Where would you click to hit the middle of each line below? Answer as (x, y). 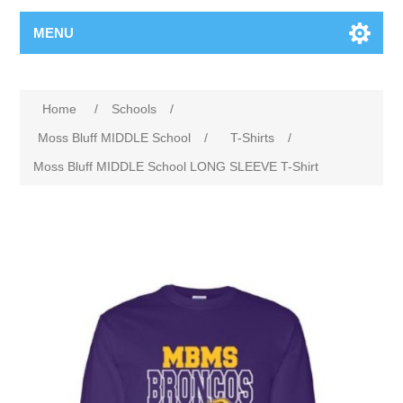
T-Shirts (253, 137)
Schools (134, 108)
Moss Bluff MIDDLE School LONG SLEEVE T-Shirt (176, 166)
